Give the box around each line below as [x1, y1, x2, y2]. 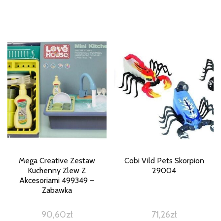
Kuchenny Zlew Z [28, 165, 86, 175]
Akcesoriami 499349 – [19, 175, 95, 185]
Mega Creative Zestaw [18, 155, 95, 165]
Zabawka [41, 185, 72, 195]
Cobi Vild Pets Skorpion [124, 155, 204, 165]
